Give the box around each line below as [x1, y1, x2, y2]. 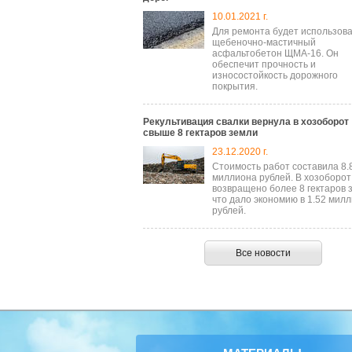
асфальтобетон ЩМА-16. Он [212, 48, 339, 60]
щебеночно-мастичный [212, 37, 316, 49]
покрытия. [212, 81, 258, 93]
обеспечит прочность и [212, 59, 316, 71]
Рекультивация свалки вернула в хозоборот [143, 116, 349, 128]
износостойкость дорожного [212, 70, 338, 82]
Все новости [235, 247, 291, 259]
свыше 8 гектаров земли [143, 127, 258, 139]
